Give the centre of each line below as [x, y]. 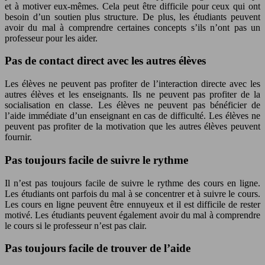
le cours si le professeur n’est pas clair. [76, 225]
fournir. [18, 137]
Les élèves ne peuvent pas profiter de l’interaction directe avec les [132, 84]
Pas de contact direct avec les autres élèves [105, 61]
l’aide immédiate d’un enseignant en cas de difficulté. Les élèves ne [132, 116]
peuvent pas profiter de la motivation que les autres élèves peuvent [132, 127]
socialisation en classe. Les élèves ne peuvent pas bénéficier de [132, 105]
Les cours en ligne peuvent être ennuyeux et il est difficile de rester [132, 204]
